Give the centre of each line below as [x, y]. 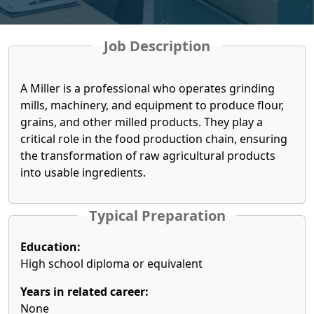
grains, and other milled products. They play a [142, 122]
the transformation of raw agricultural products [148, 156]
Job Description [157, 46]
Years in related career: [84, 292]
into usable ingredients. [83, 172]
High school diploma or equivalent [111, 264]
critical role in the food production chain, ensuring [154, 139]
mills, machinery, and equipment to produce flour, [152, 105]
